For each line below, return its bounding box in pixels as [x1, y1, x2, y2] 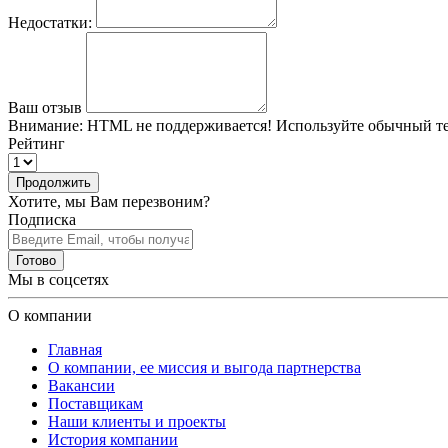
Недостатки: [8, 13, 92, 31]
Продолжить [16, 174, 91, 190]
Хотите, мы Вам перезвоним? [8, 192, 210, 210]
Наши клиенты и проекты [48, 412, 226, 430]
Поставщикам [48, 394, 143, 412]
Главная [48, 340, 102, 358]
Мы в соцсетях [8, 270, 109, 288]
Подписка [8, 210, 76, 228]
